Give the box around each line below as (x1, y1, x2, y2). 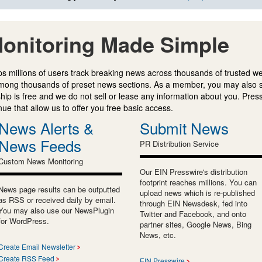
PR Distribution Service (140, 137, 219, 149)
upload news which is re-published (140, 187, 255, 198)
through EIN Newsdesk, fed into (140, 197, 247, 209)
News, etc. (140, 229, 176, 240)
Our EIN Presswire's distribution (140, 166, 247, 177)
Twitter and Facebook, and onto (140, 208, 246, 219)
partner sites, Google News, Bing (140, 218, 251, 230)
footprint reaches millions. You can (140, 176, 257, 188)
